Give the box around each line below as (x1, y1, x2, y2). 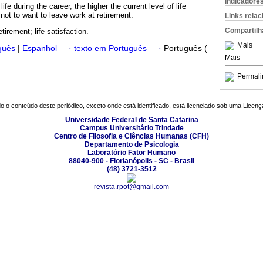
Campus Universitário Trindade (79, 124, 184, 133)
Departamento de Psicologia (84, 140, 179, 149)
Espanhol (20, 43, 57, 53)
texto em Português (74, 43, 147, 53)
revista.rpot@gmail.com (94, 183, 169, 191)
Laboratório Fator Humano (87, 149, 176, 157)
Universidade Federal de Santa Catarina (65, 116, 198, 124)
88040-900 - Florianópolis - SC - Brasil (69, 157, 194, 166)
